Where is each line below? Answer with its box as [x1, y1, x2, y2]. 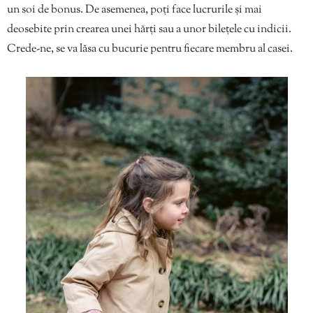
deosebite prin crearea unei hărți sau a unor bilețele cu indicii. [7, 21, 291, 38]
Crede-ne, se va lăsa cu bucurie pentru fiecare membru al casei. [7, 41, 293, 57]
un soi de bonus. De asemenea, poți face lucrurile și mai [7, 1, 262, 18]
